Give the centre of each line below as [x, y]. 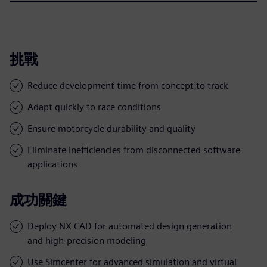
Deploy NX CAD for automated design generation [130, 226]
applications [52, 164]
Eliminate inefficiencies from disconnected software [134, 150]
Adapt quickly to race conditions [94, 107]
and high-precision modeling [87, 240]
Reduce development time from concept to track [128, 85]
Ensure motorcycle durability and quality [111, 128]
